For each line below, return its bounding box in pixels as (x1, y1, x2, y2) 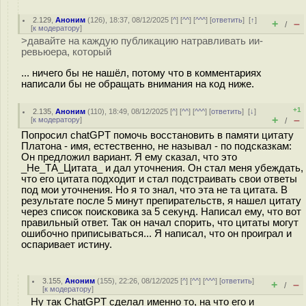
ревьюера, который (21, 46, 111, 57)
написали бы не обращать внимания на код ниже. (21, 78, 254, 89)
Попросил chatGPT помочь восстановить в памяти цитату (21, 130, 294, 141)
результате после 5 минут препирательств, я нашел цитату (21, 195, 301, 206)
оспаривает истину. (21, 239, 112, 250)
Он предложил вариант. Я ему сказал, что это (21, 152, 237, 163)
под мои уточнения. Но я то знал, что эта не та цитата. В (21, 184, 288, 195)
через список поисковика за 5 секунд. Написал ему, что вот (21, 206, 301, 217)
